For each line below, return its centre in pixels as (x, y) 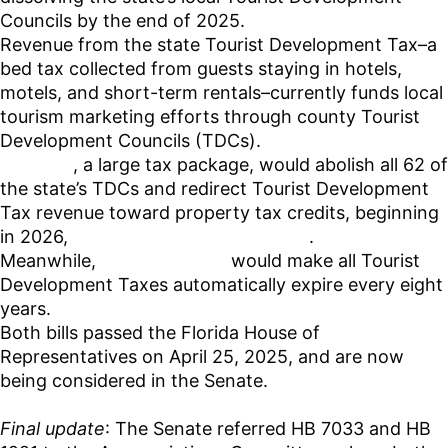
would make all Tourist (323, 261)
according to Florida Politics (191, 237)
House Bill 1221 (163, 261)
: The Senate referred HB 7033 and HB (268, 429)
